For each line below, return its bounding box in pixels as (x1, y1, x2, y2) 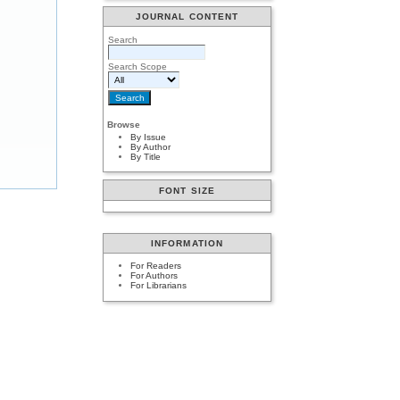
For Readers (130, 261, 182, 271)
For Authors (130, 271, 179, 281)
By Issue (130, 131, 167, 142)
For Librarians (130, 280, 187, 291)
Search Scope (108, 61, 168, 71)
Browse (107, 119, 141, 129)
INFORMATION (151, 237, 223, 248)
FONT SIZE (159, 185, 215, 196)
